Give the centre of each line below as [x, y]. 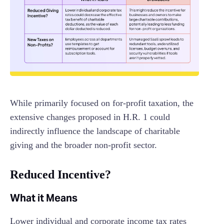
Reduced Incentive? [60, 175]
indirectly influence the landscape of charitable [95, 131]
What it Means [44, 198]
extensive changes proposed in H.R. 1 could [90, 117]
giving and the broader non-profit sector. [83, 145]
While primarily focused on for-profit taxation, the [102, 103]
